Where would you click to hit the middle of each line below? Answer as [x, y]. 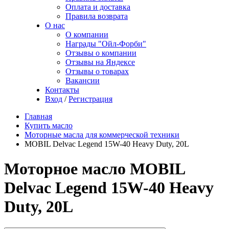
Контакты [62, 90]
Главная [38, 116]
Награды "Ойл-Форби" [106, 44]
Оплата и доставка [98, 7]
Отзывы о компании [101, 53]
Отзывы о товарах [97, 71]
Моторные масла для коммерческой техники [102, 135]
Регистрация [90, 99]
